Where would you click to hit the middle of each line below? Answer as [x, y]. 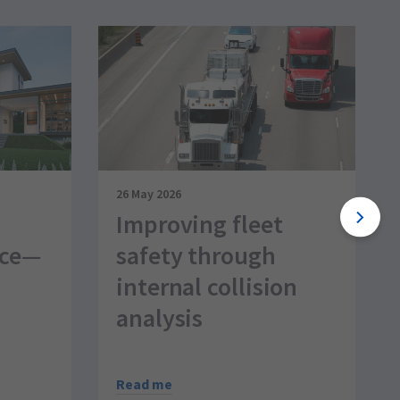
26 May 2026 [149, 193]
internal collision [207, 286]
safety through [196, 255]
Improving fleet [200, 224]
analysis [160, 317]
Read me [144, 384]
